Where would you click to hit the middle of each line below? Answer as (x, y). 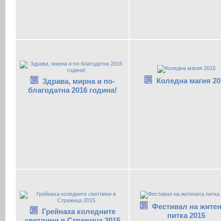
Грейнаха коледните (78, 211)
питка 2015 (186, 215)
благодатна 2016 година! (72, 90)
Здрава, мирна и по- (78, 81)
